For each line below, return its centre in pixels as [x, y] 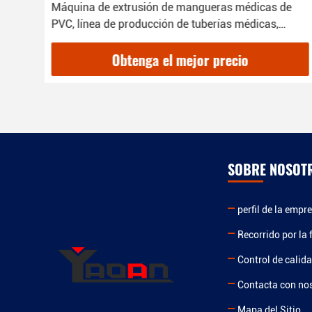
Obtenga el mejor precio [180, 60]
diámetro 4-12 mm [98, 41]
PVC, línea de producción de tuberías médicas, [165, 24]
